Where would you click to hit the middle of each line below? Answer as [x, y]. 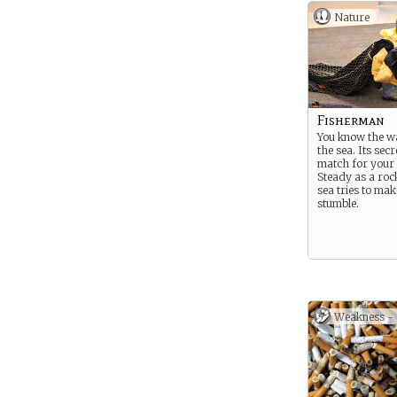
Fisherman [351, 120]
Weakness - [364, 317]
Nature [352, 17]
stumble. [338, 203]
